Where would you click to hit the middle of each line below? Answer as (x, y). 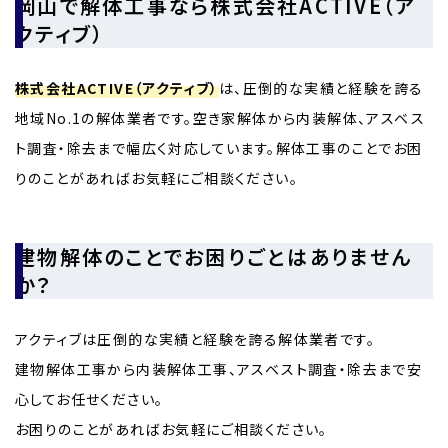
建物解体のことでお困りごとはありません (214, 256)
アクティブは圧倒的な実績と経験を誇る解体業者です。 (195, 338)
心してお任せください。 (89, 398)
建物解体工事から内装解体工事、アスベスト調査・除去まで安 (219, 368)
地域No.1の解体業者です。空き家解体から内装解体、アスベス (220, 117)
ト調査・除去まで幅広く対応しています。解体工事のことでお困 (219, 147)
